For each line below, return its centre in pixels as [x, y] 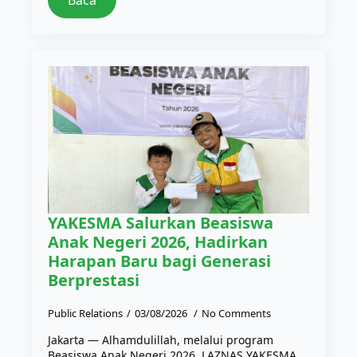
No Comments [236, 313]
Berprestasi [94, 280]
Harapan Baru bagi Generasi [159, 261]
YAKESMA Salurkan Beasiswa [161, 222]
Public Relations [85, 313]
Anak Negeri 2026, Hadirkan [158, 241]
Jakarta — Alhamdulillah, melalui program [161, 339]
